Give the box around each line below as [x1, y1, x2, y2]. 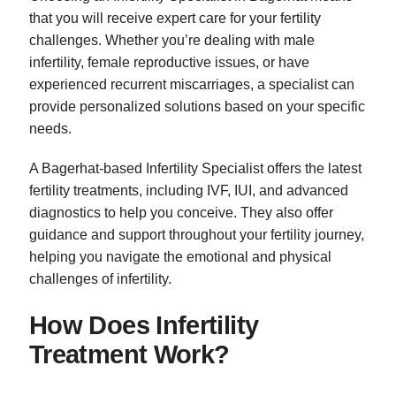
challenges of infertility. [29, 270, 171, 286]
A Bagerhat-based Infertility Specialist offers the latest [29, 160, 362, 176]
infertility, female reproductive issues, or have [29, 54, 309, 70]
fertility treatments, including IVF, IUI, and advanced [29, 182, 348, 198]
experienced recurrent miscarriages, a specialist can [29, 76, 354, 92]
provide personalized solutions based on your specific [29, 98, 365, 114]
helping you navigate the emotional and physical [29, 248, 331, 264]
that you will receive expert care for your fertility [29, 10, 321, 26]
